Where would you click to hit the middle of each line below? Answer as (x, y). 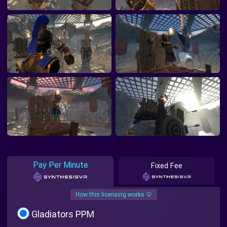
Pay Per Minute (60, 165)
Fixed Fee (167, 166)
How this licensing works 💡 (113, 194)
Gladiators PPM (63, 214)
